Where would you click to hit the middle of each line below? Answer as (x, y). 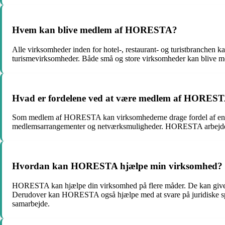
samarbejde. (31, 203)
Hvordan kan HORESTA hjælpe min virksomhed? (117, 166)
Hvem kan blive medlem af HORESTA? (95, 30)
